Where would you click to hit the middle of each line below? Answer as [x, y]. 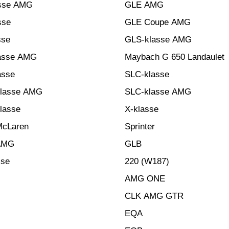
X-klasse [142, 109]
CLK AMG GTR [154, 196]
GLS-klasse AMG [158, 40]
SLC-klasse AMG [158, 92]
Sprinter [140, 127]
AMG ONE [145, 179]
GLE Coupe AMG [158, 22]
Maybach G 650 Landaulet [175, 57]
